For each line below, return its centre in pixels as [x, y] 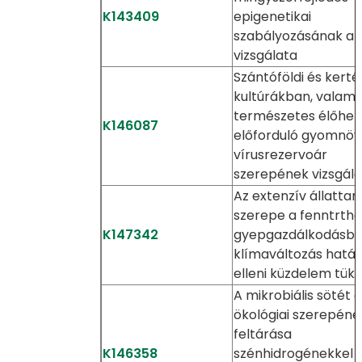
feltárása [262, 334]
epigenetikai [272, 17]
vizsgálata [265, 55]
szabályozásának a [293, 36]
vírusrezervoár [280, 155]
